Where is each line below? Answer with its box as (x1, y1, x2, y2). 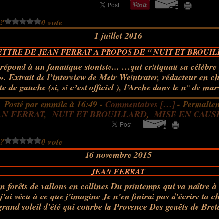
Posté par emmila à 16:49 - (4, 98, 105, 110)
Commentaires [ (105, 98, 163, 110)
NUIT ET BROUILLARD (52, 108, 147, 120)
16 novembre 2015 (85, 149, 152, 161)
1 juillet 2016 (94, 29, 142, 42)
